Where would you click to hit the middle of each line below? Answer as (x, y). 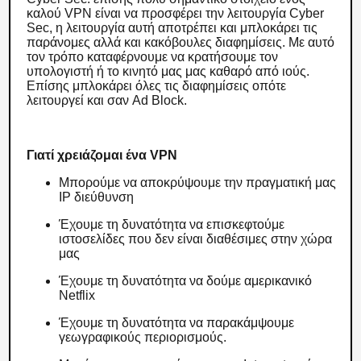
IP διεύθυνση (98, 197)
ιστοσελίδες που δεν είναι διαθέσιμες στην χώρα (196, 239)
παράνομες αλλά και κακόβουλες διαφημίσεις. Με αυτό (181, 42)
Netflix (79, 295)
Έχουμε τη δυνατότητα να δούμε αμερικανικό (186, 281)
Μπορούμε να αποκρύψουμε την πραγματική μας (198, 183)
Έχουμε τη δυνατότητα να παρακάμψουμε (177, 323)
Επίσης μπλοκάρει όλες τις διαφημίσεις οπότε (157, 86)
